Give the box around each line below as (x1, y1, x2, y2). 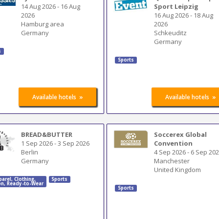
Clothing (12, 176, 34, 183)
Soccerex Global (154, 130, 207, 139)
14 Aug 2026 (21, 1, 56, 11)
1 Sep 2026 (21, 138, 53, 148)
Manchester (154, 156, 190, 165)
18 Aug (194, 10, 214, 20)
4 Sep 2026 (154, 147, 186, 156)
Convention (154, 138, 193, 148)
